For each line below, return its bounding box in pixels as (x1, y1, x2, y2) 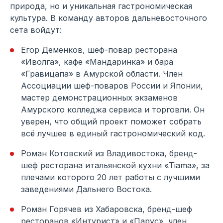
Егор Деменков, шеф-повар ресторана (21, 45, 177, 55)
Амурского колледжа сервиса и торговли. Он (21, 105, 205, 115)
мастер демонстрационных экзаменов (21, 93, 178, 103)
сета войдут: (10, 25, 62, 35)
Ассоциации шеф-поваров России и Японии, (21, 81, 203, 91)
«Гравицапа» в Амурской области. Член (21, 69, 183, 79)
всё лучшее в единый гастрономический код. (21, 128, 205, 139)
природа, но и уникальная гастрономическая (10, 1, 192, 11)
